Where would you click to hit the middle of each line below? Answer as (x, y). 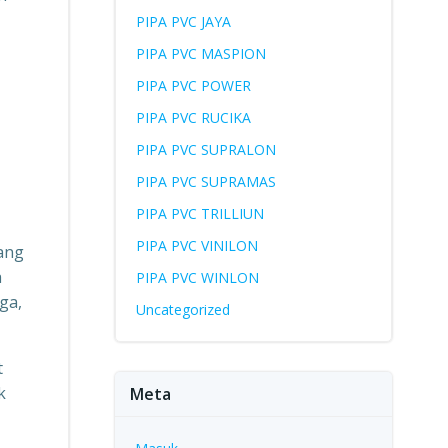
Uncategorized (182, 309)
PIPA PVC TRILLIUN (199, 213)
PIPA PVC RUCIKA (193, 117)
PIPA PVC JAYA (183, 21)
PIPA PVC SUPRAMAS (205, 181)
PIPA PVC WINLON (197, 277)
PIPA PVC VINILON (196, 245)
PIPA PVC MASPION (200, 53)
